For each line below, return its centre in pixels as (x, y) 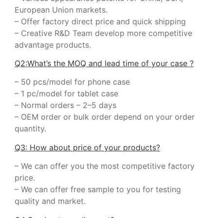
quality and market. (50, 201)
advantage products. (53, 45)
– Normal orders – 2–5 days (65, 105)
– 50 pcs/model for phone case (72, 82)
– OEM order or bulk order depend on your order (105, 117)
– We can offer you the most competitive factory (105, 166)
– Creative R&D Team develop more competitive (103, 33)
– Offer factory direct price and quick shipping (100, 21)
